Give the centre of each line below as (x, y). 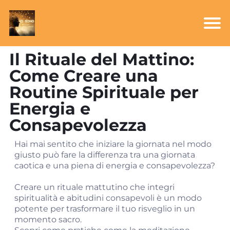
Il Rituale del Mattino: (102, 59)
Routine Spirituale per (104, 92)
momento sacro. (48, 219)
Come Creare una (84, 76)
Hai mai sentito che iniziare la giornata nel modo (113, 144)
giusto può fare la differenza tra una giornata (105, 155)
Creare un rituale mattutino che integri (94, 187)
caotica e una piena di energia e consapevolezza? (115, 166)
